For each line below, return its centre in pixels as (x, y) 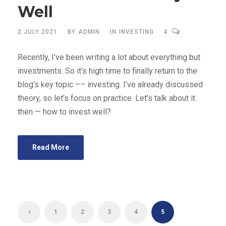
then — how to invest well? (64, 112)
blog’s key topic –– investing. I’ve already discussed (110, 84)
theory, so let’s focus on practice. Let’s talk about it (106, 98)
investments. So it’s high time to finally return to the (107, 71)
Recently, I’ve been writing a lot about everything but (109, 57)
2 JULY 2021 (38, 32)
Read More (51, 147)
